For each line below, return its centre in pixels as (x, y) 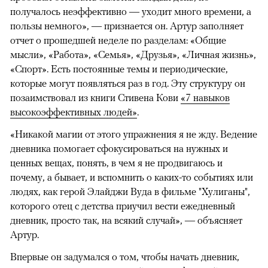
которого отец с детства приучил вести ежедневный (123, 206)
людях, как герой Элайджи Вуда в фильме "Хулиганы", (130, 192)
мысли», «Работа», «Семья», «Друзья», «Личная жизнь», (133, 55)
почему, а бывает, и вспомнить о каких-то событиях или (132, 177)
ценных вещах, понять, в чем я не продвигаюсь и (116, 163)
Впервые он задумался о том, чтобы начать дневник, (125, 257)
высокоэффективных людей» (74, 112)
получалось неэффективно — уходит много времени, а (131, 12)
